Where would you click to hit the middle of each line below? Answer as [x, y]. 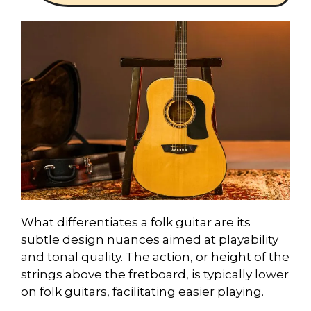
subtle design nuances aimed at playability [150, 240]
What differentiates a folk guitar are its [136, 222]
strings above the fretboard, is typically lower [155, 275]
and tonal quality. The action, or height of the [155, 257]
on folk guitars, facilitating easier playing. [142, 292]
